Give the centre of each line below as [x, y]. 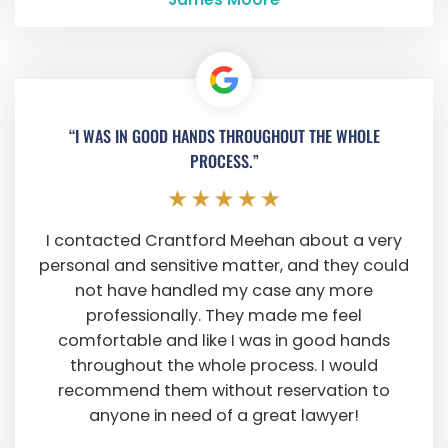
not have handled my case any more [224, 291]
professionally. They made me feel [224, 316]
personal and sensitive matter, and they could [224, 266]
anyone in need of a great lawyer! [224, 416]
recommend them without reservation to [224, 391]
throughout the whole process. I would [224, 366]
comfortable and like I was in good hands [224, 341]
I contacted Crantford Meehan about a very [224, 241]
